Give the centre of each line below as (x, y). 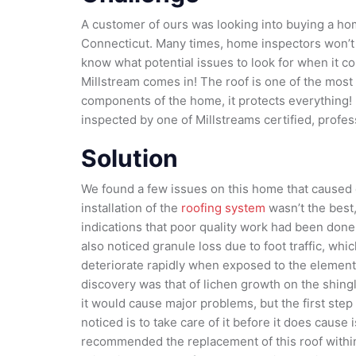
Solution (130, 158)
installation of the (130, 208)
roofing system (222, 208)
